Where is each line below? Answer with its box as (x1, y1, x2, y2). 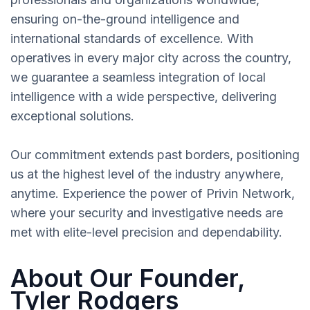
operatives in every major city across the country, (10, 51, 291, 66)
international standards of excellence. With (10, 31, 253, 46)
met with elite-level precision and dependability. (10, 225, 282, 240)
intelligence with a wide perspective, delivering (10, 89, 277, 104)
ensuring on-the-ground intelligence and (10, 12, 239, 27)
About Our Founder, (10, 263, 244, 294)
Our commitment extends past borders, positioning (10, 147, 300, 163)
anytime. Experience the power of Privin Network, (10, 186, 295, 201)
